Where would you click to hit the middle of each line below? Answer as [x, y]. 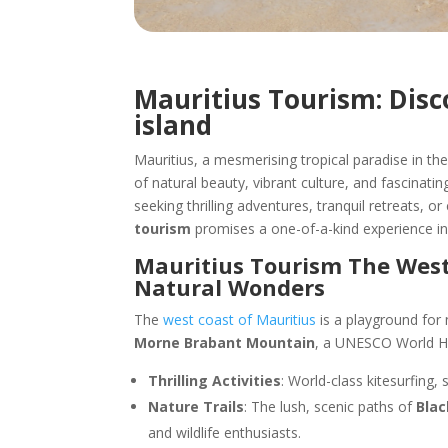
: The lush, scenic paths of [330, 406]
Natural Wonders [230, 286]
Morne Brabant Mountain [225, 342]
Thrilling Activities [215, 380]
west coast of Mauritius [240, 319]
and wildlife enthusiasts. [225, 432]
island [173, 124]
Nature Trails [196, 406]
